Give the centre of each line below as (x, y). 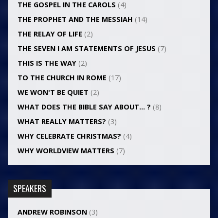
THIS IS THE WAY (47, 63)
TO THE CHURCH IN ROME (62, 78)
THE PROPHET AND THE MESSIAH (75, 19)
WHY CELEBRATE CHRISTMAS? (69, 136)
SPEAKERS (29, 189)
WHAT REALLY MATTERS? (62, 122)
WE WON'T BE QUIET (53, 92)
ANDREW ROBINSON (52, 212)
